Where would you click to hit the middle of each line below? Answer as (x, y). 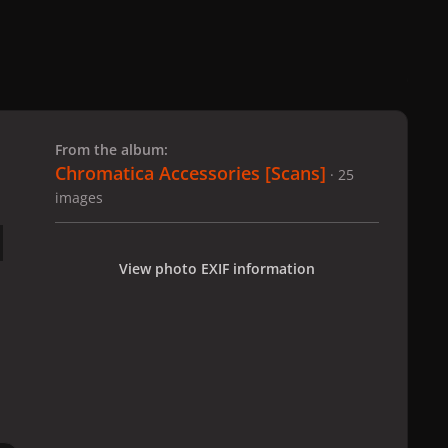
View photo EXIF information (217, 268)
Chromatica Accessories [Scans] (190, 173)
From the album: (111, 150)
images (79, 198)
